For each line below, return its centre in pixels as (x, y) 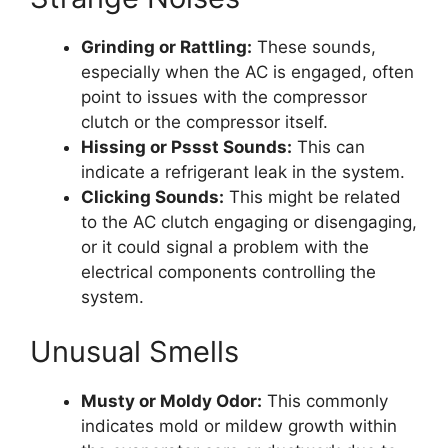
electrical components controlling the (228, 271)
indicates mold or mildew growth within (239, 426)
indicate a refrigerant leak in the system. (243, 171)
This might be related (312, 196)
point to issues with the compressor (224, 96)
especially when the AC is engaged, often (247, 71)
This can (328, 146)
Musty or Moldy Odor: (171, 401)
